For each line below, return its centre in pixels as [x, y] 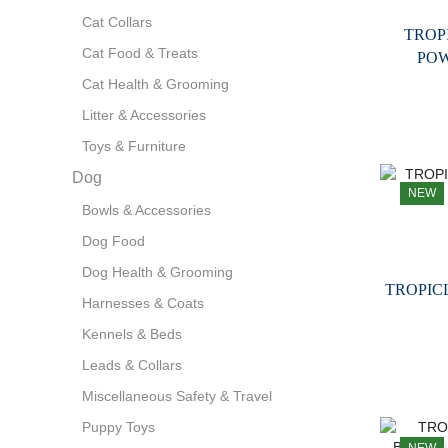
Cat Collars [117, 22]
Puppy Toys [118, 427]
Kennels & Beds [132, 334]
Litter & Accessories [144, 115]
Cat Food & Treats [140, 53]
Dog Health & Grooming [157, 272]
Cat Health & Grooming [155, 84]
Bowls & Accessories [146, 210]
